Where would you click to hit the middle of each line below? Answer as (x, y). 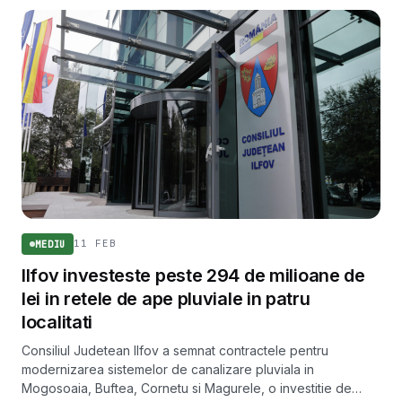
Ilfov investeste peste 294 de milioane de (193, 275)
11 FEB (95, 244)
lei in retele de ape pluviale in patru (166, 298)
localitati (57, 322)
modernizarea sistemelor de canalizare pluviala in (168, 369)
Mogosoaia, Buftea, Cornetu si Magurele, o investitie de (187, 388)
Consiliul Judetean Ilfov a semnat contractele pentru (175, 350)
